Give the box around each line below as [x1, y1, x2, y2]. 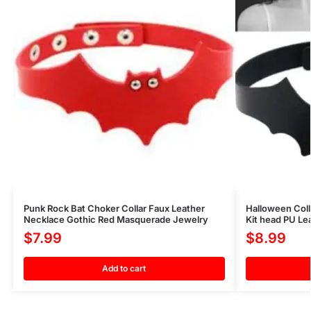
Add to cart [102, 262, 146, 274]
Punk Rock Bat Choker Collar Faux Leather [23, 202, 205, 214]
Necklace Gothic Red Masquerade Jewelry [23, 213, 208, 225]
